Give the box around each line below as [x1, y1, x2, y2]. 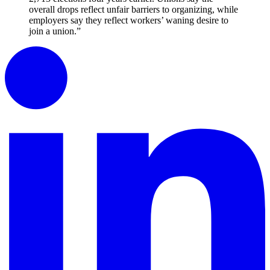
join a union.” [29, 25, 81, 36]
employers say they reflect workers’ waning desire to [29, 14, 228, 25]
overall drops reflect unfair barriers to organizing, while [29, 4, 238, 14]
